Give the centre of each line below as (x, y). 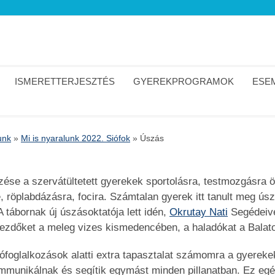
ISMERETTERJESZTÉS (65, 81)
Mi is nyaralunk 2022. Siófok (76, 138)
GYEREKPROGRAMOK (184, 81)
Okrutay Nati (199, 212)
